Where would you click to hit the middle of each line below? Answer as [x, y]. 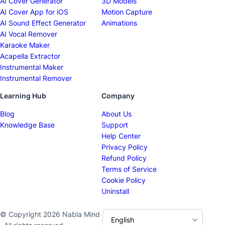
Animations [119, 23]
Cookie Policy [124, 180]
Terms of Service [129, 169]
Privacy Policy [125, 147]
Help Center [121, 136]
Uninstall [115, 191]
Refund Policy [124, 158]
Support [115, 125]
